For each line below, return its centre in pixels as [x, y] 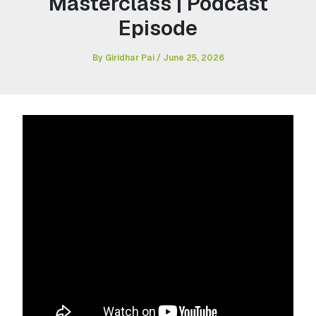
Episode [158, 28]
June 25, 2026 [193, 57]
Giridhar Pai [130, 57]
